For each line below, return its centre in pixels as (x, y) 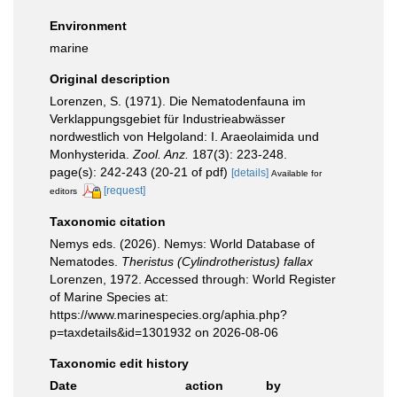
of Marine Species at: (109, 296)
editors (63, 191)
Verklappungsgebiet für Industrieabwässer (167, 119)
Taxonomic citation (108, 221)
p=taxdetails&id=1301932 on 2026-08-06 (164, 332)
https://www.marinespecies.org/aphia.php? (168, 314)
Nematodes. (86, 261)
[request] (125, 191)
